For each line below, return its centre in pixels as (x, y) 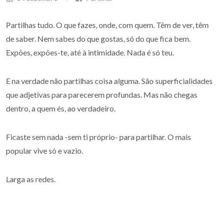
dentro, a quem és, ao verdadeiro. (61, 108)
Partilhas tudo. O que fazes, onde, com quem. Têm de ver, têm (107, 25)
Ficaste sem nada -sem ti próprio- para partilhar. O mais (98, 137)
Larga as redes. (31, 179)
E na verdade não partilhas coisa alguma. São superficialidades (109, 81)
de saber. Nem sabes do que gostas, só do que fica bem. (98, 39)
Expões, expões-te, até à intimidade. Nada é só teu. (90, 52)
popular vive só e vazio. (44, 151)
